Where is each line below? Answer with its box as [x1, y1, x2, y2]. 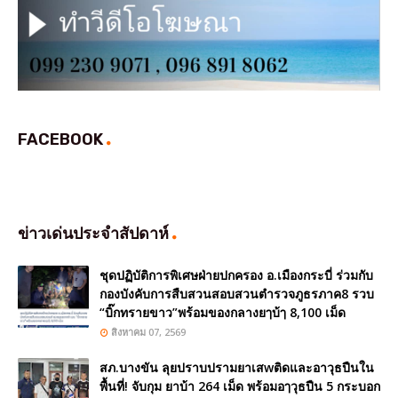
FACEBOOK [18, 129, 107, 149]
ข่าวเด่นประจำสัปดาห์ [18, 223, 172, 243]
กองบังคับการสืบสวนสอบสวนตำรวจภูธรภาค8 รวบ [99, 284, 374, 302]
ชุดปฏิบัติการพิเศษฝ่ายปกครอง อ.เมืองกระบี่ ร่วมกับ [99, 266, 373, 283]
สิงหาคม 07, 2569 [111, 324, 186, 338]
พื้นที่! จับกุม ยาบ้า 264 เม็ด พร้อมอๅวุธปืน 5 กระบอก [99, 377, 380, 394]
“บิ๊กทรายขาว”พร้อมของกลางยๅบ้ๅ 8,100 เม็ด [99, 303, 346, 321]
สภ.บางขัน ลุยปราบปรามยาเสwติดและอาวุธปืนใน [99, 358, 374, 376]
